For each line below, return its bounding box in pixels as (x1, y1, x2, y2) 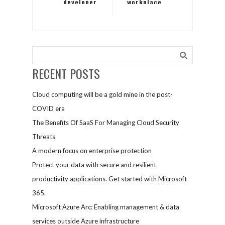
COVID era (32, 104, 65, 113)
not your (131, 7, 160, 18)
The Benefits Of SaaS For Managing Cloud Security (32, 118, 179, 127)
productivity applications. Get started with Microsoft (32, 174, 187, 183)
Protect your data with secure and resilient (32, 160, 156, 169)
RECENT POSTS (32, 64, 100, 82)
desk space (127, 17, 164, 28)
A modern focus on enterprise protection (32, 146, 152, 155)
